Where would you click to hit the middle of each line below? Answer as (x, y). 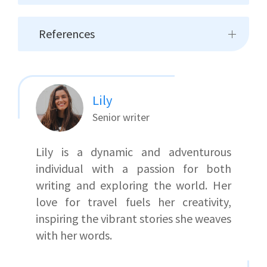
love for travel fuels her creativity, (133, 202)
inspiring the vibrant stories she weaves (133, 219)
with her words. (74, 235)
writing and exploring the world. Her (133, 185)
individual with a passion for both (133, 169)
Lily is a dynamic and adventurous (133, 152)
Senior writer (121, 117)
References (67, 34)
